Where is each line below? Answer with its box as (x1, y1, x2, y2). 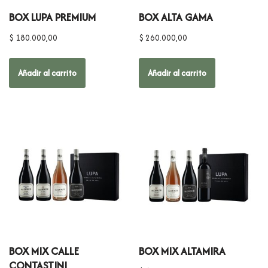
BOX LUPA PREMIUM (9, 10, 96, 25)
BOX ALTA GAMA (139, 10, 214, 25)
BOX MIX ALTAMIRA (139, 243, 226, 258)
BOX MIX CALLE (9, 243, 79, 258)
